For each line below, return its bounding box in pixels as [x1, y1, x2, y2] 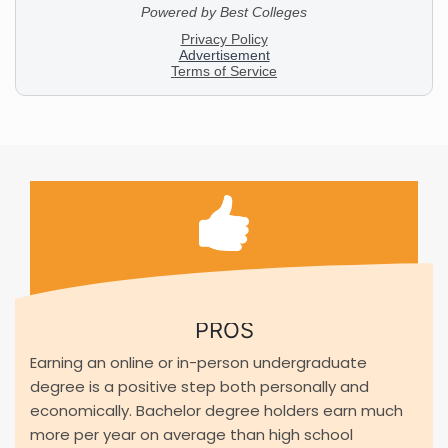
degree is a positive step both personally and [30, 376, 369, 398]
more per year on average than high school [30, 424, 353, 446]
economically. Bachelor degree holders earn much [30, 400, 403, 422]
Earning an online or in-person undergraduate [30, 352, 367, 374]
